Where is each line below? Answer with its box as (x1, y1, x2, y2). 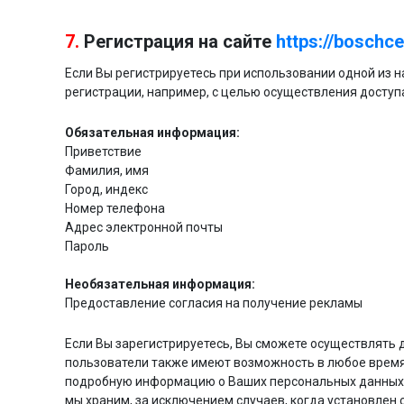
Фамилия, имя (65, 163, 149, 178)
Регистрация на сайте (84, 31, 276, 52)
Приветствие (65, 144, 142, 159)
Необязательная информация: (65, 277, 255, 291)
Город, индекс (65, 182, 148, 197)
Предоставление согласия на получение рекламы (65, 296, 363, 310)
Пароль (65, 239, 109, 253)
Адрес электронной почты (65, 220, 223, 234)
